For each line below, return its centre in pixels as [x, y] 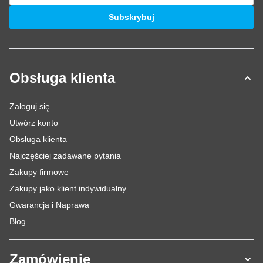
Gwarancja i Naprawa [49, 205]
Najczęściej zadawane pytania [65, 156]
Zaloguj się [30, 106]
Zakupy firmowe [39, 172]
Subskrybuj [131, 17]
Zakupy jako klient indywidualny [68, 188]
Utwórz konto [34, 123]
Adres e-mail [34, 9]
